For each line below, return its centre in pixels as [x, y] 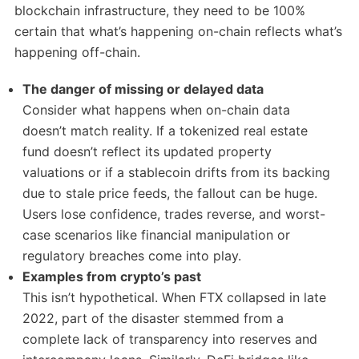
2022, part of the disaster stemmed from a [153, 319]
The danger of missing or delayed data [143, 89]
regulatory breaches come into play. [132, 256]
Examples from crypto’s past [112, 277]
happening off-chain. [77, 52]
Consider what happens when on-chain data [157, 110]
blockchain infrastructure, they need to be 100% [159, 11]
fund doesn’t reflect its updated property [147, 152]
